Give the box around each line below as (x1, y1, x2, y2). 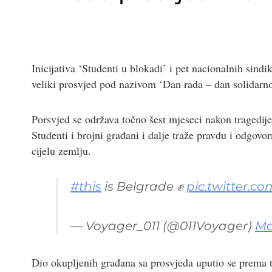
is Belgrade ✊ (101, 179, 186, 194)
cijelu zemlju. (32, 143, 91, 158)
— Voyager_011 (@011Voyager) (70, 219, 255, 234)
